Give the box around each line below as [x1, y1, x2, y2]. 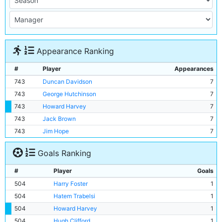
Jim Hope [43, 127, 69, 135]
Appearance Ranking [34, 46, 114, 56]
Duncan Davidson [43, 78, 92, 85]
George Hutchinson [43, 90, 96, 98]
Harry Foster [54, 180, 88, 187]
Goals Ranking [35, 148, 91, 158]
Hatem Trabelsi [54, 192, 95, 200]
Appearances [174, 65, 214, 72]
